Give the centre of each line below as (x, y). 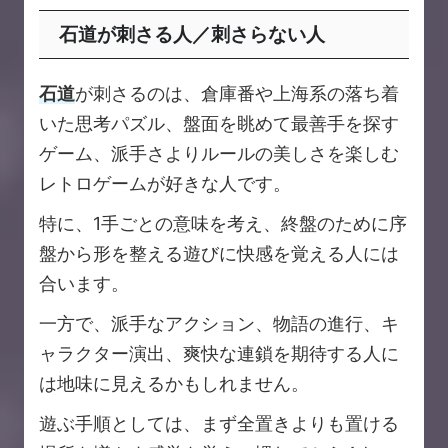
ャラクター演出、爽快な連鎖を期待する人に (219, 354)
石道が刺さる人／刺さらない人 (192, 35)
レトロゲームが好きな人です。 (165, 184)
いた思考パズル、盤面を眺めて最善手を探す (219, 124)
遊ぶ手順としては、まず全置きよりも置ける (219, 424)
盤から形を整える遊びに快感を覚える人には (219, 254)
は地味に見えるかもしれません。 (174, 384)
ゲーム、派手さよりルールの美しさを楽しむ (219, 154)
